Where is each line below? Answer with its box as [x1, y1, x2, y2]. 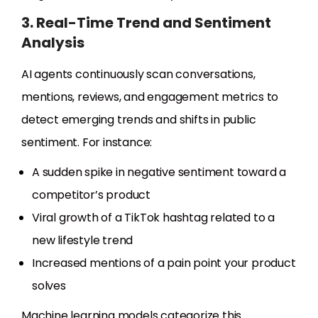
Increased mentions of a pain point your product [32, 255, 296, 272]
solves [32, 278, 66, 295]
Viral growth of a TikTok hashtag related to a [32, 209, 275, 226]
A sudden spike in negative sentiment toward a [32, 164, 286, 181]
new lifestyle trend [32, 232, 133, 249]
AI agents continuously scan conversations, [21, 66, 256, 83]
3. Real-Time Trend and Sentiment [21, 13, 271, 33]
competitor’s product [32, 187, 151, 204]
